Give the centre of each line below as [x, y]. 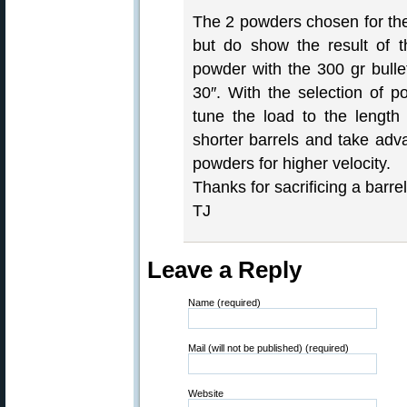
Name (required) [224, 303]
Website [206, 393]
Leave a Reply [224, 270]
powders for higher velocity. [292, 164]
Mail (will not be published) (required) [268, 348]
